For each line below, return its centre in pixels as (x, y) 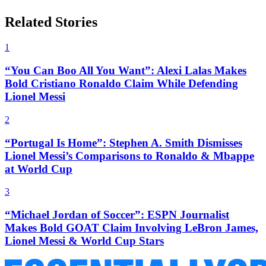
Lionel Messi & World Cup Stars (84, 240)
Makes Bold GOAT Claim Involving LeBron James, (132, 227)
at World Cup (39, 169)
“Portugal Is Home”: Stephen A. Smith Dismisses (123, 142)
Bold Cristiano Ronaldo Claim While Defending (121, 84)
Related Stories (51, 22)
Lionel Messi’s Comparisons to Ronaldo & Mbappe (129, 156)
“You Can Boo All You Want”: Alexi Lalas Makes (126, 71)
